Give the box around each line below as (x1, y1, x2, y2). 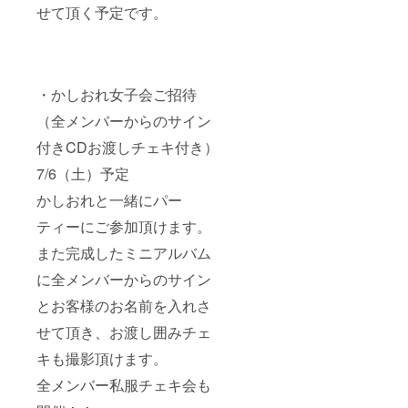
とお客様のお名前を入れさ (36, 294, 211, 316)
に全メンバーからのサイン (36, 268, 211, 290)
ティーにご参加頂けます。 (36, 215, 211, 237)
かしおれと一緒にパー (36, 189, 182, 210)
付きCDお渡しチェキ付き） (36, 136, 219, 158)
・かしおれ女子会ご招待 (36, 83, 197, 105)
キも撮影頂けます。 (36, 347, 168, 369)
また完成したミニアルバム (36, 241, 211, 263)
